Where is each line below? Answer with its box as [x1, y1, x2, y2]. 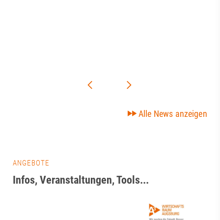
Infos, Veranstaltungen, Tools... [13, 173, 149, 186]
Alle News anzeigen [138, 108, 207, 119]
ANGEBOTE [13, 158, 49, 167]
